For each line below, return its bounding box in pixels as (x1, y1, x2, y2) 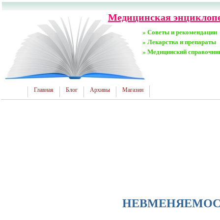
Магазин (122, 86, 143, 93)
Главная (34, 86, 54, 93)
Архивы (90, 86, 110, 93)
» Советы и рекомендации (142, 27, 217, 36)
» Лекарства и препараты (142, 37, 216, 46)
